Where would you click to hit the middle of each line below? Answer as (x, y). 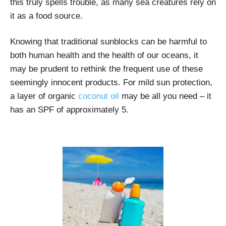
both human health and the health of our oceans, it (104, 55)
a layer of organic (44, 96)
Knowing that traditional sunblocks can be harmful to (108, 41)
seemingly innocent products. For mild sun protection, (111, 82)
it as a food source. (46, 16)
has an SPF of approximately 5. (69, 109)
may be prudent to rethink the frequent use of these (106, 69)
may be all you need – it (165, 96)
